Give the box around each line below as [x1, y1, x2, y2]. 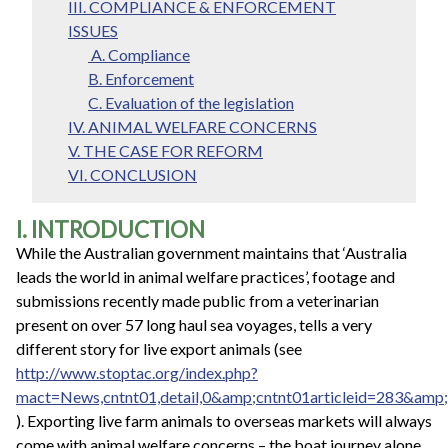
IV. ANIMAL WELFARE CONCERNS [68, 117, 317, 137]
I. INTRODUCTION [16, 216, 205, 244]
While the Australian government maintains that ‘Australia [16, 243, 407, 263]
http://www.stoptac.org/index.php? [16, 363, 258, 383]
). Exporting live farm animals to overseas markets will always [16, 411, 432, 431]
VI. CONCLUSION [68, 165, 197, 185]
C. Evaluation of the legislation [88, 93, 294, 113]
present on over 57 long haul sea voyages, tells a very [16, 315, 372, 335]
